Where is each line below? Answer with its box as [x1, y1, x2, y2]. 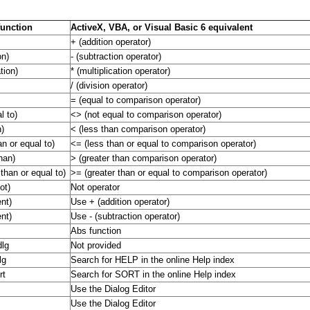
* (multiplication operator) [71, 66, 170, 77]
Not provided [71, 240, 121, 251]
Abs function [71, 226, 121, 237]
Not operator [71, 182, 120, 193]
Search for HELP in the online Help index [71, 255, 235, 266]
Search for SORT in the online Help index [71, 269, 236, 280]
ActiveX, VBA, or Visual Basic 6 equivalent [71, 22, 253, 33]
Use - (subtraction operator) [71, 211, 180, 222]
